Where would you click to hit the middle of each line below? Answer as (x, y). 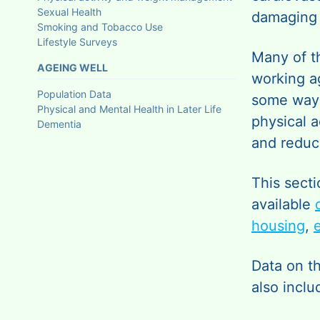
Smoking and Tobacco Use (100, 26)
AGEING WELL (72, 67)
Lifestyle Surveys (77, 41)
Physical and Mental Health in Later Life (129, 109)
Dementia (59, 124)
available (283, 204)
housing (278, 225)
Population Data (74, 94)
